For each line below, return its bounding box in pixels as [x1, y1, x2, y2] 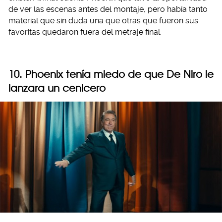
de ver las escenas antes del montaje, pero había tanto [8, 4, 208, 14]
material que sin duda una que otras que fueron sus [8, 15, 198, 25]
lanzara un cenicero [8, 81, 106, 94]
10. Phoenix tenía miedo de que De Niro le [8, 67, 214, 80]
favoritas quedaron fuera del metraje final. [8, 27, 162, 37]
